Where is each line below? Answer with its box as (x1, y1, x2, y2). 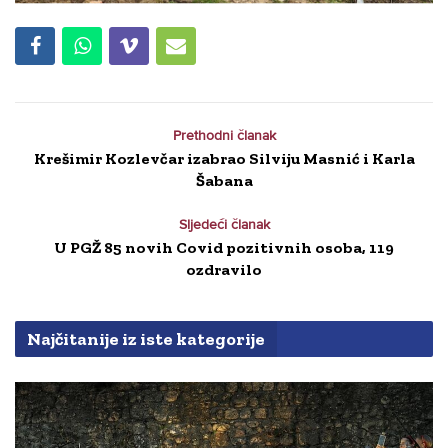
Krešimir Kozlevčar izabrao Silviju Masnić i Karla (33, 148, 415, 168)
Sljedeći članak (178, 215, 270, 233)
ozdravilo (186, 259, 262, 279)
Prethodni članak (172, 126, 276, 144)
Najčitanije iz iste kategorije (27, 327, 265, 350)
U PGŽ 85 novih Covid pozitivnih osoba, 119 (54, 237, 394, 257)
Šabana (195, 170, 253, 190)
